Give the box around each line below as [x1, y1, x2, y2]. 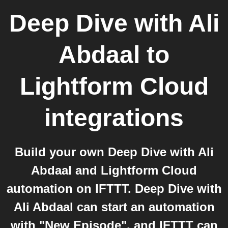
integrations [44, 104, 184, 131]
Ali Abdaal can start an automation [13, 200, 215, 214]
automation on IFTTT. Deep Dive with [6, 182, 222, 195]
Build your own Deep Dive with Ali [14, 145, 214, 159]
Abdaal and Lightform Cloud [31, 163, 197, 177]
